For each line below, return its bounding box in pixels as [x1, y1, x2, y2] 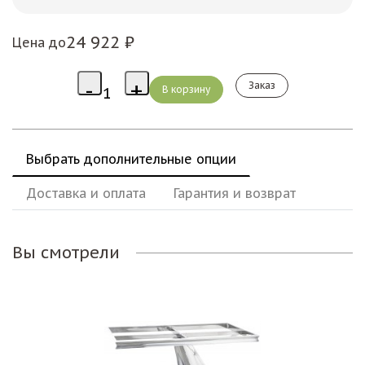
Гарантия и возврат [174, 185, 296, 202]
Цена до [12, 33, 66, 51]
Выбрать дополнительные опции [26, 151, 236, 168]
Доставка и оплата [26, 185, 146, 202]
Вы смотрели [12, 242, 120, 264]
